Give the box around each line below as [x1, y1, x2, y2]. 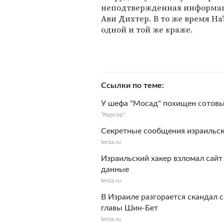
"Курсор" [101, 111, 125, 117]
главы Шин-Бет [101, 204, 158, 212]
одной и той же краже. [101, 23, 193, 35]
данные [101, 165, 129, 173]
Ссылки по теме [101, 81, 162, 89]
